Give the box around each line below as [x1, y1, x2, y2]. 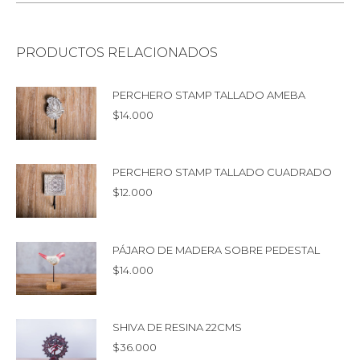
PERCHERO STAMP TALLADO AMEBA [112, 88, 305, 101]
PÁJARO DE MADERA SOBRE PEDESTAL [112, 243, 320, 256]
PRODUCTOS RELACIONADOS [16, 44, 218, 60]
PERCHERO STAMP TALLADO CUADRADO [112, 166, 332, 179]
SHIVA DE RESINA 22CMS [112, 321, 242, 334]
